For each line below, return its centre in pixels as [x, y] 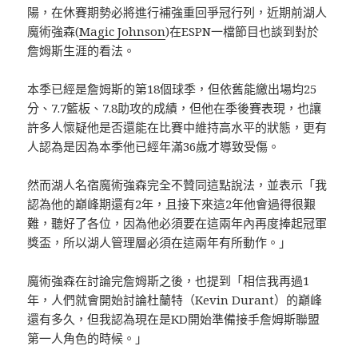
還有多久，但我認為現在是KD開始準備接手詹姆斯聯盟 [174, 319]
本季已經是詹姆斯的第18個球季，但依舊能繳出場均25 [172, 89]
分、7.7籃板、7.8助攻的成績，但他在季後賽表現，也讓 [175, 108]
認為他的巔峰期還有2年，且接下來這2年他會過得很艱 [172, 204]
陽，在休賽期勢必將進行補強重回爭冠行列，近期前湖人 [177, 12]
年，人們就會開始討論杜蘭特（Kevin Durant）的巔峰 [175, 300]
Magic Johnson [123, 32]
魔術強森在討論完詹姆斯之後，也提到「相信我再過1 [169, 281]
